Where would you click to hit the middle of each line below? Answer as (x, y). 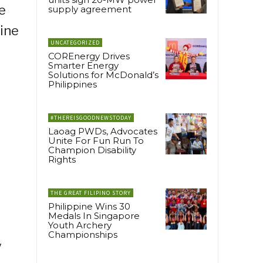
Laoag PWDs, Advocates (103, 131)
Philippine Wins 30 (89, 206)
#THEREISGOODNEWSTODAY (91, 117)
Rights (62, 159)
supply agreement (90, 9)
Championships (83, 234)
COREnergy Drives (89, 56)
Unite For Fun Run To (96, 140)
